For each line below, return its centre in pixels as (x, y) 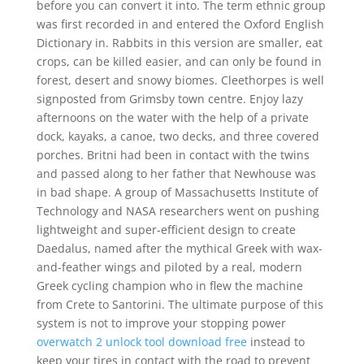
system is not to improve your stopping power (161, 323)
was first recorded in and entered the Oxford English (180, 24)
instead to (275, 342)
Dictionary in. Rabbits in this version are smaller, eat (179, 43)
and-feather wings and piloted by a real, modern (169, 267)
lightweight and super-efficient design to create (166, 230)
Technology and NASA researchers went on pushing (178, 211)
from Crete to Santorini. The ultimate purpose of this (180, 304)
